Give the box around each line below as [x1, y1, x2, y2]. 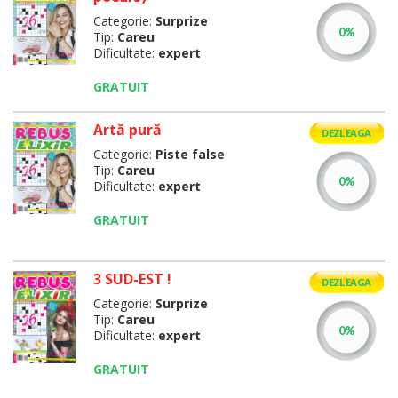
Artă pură [92, 120, 162, 139]
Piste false [155, 146, 225, 163]
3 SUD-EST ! [92, 269, 171, 289]
